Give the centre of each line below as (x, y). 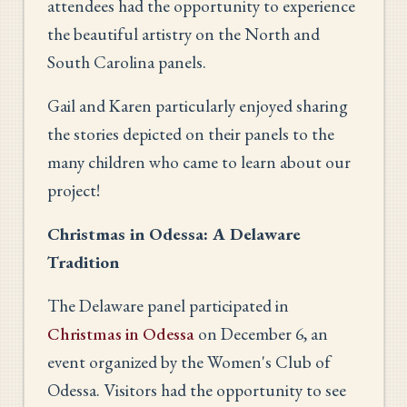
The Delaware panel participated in (168, 305)
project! (74, 190)
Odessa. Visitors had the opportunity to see (197, 390)
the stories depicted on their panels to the (191, 134)
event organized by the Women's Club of (189, 362)
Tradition (83, 262)
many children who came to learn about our (199, 162)
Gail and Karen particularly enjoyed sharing (198, 105)
